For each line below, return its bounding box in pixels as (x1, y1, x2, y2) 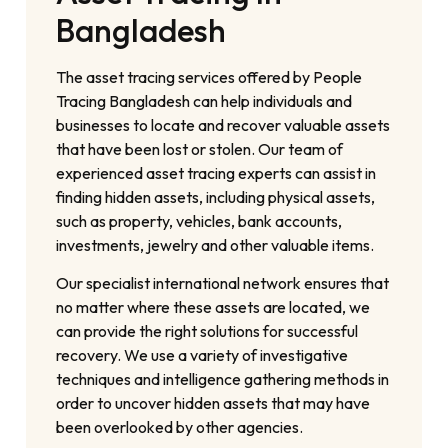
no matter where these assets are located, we (56, 297, 371, 318)
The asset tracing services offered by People (56, 67, 363, 88)
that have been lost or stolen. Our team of (56, 139, 344, 160)
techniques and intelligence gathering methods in (56, 369, 390, 390)
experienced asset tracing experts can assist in (56, 163, 377, 184)
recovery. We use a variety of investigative (56, 345, 349, 366)
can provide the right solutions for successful (56, 321, 359, 342)
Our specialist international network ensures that (56, 273, 390, 294)
